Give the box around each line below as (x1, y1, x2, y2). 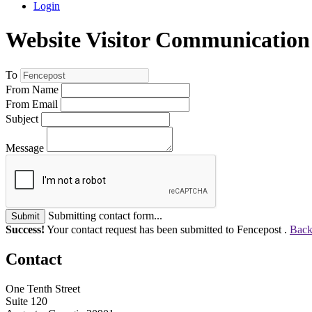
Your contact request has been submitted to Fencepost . (45, 223, 290, 235)
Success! (6, 223, 45, 235)
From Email (6, 97, 58, 110)
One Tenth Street (6, 282, 80, 295)
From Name (6, 83, 58, 95)
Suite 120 (6, 295, 47, 307)
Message (6, 141, 44, 154)
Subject (6, 112, 38, 125)
